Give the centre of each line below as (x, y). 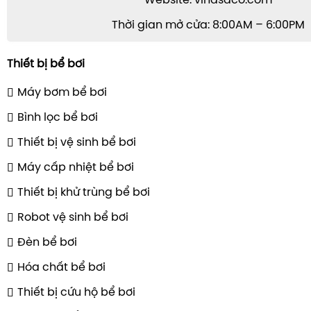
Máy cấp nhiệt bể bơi (76, 167)
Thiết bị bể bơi (46, 64)
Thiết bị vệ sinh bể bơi (77, 142)
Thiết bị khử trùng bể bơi (84, 192)
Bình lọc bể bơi (58, 117)
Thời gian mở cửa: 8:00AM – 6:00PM (208, 25)
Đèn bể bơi (47, 242)
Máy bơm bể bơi (62, 92)
